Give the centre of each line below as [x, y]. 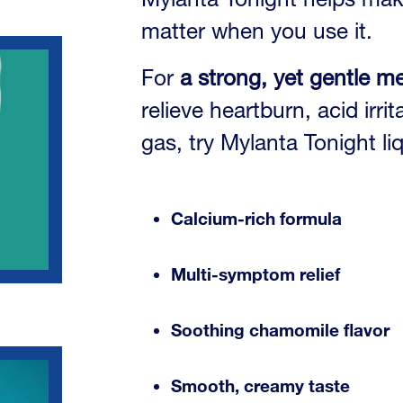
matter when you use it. [257, 31]
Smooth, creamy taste [261, 386]
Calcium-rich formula [257, 219]
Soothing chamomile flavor [281, 330]
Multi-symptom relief [256, 274]
